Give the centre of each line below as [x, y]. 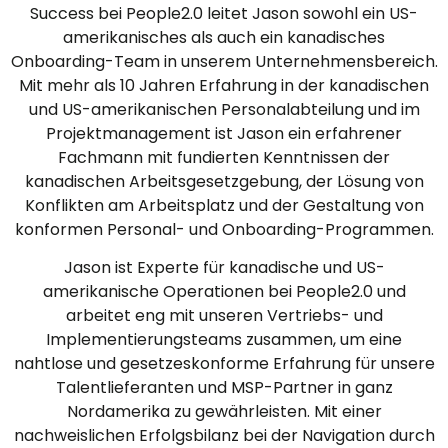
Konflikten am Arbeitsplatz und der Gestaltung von [224, 206]
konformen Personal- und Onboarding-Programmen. [224, 230]
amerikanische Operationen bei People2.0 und [224, 292]
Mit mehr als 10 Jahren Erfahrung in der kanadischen [224, 86]
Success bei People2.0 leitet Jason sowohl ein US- [224, 14]
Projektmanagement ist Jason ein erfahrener [224, 134]
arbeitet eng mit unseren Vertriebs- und [224, 316]
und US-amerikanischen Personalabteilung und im [224, 110]
